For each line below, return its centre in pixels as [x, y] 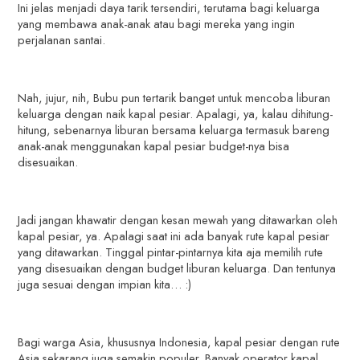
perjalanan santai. [63, 39]
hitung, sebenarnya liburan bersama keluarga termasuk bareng [174, 129]
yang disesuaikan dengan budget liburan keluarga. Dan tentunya [177, 268]
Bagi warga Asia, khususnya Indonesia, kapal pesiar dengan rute [179, 342]
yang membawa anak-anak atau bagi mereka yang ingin [157, 23]
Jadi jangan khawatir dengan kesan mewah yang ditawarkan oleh [178, 219]
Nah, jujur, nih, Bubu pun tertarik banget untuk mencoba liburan [174, 97]
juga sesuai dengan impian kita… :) [110, 284]
